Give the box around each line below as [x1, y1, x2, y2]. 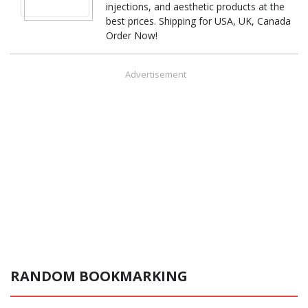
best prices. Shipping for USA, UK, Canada [106, 14, 291, 27]
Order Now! [106, 28, 158, 42]
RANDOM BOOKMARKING [10, 266, 188, 285]
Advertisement [125, 67, 186, 80]
